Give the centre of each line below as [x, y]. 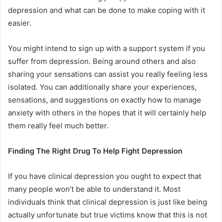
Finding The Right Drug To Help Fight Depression [95, 151]
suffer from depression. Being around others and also [102, 61]
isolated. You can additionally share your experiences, [102, 87]
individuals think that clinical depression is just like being [108, 202]
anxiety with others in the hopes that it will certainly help [107, 113]
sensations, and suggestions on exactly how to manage [105, 100]
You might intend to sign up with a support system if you [107, 48]
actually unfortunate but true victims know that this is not [108, 215]
